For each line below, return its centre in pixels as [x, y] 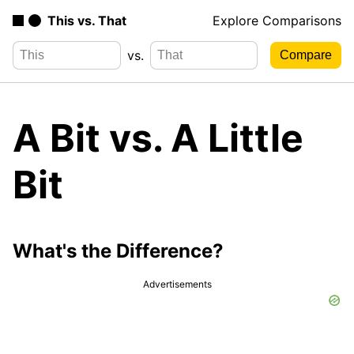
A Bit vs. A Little [158, 137]
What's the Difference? [118, 250]
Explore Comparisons [277, 21]
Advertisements [177, 284]
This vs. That [87, 21]
